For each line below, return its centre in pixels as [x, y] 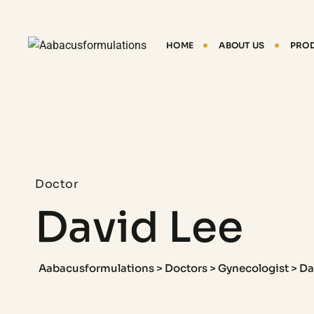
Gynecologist [253, 268]
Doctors [186, 268]
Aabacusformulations [96, 268]
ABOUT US [242, 45]
